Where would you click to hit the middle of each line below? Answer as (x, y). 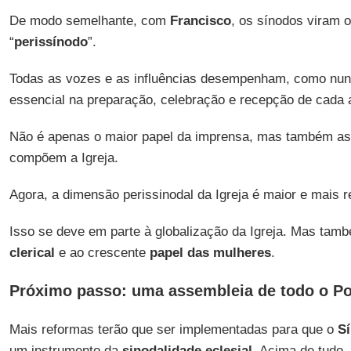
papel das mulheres (210, 253)
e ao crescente (102, 253)
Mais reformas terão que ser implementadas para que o (173, 329)
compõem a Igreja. (63, 158)
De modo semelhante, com (89, 21)
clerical (32, 253)
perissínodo (51, 42)
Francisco (200, 21)
